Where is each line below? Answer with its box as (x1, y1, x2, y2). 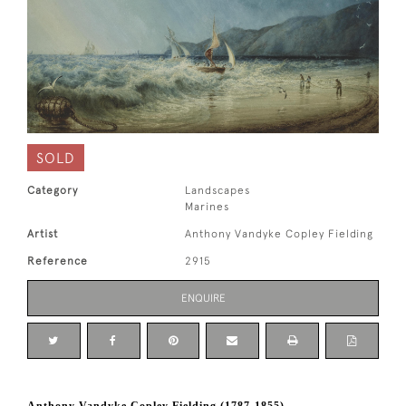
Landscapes (185, 184, 251, 198)
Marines (185, 200, 230, 214)
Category (27, 184, 78, 198)
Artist (27, 227, 58, 241)
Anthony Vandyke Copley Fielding (185, 227, 374, 241)
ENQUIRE (180, 292, 226, 305)
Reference (27, 255, 88, 268)
